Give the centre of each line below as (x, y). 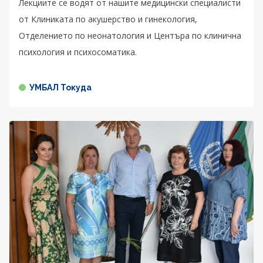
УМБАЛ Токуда (60, 87)
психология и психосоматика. (78, 52)
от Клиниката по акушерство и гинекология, (108, 19)
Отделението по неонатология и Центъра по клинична (130, 35)
